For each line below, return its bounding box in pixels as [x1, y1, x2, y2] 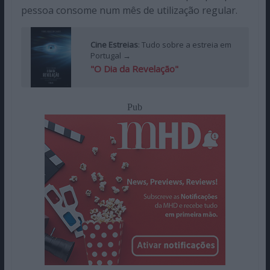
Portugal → [90, 50, 131, 61]
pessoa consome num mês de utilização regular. [20, 3, 237, 17]
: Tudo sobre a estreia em [137, 39, 231, 51]
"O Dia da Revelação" [90, 63, 178, 75]
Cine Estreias [90, 39, 138, 51]
